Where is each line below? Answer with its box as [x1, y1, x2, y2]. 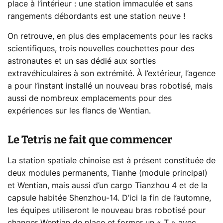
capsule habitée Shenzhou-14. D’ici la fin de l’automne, [7, 194, 211, 202]
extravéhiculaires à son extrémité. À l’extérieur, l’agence [7, 69, 216, 78]
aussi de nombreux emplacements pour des [7, 94, 172, 103]
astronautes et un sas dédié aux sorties [7, 57, 156, 65]
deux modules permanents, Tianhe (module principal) [7, 169, 208, 177]
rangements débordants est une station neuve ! [7, 12, 185, 20]
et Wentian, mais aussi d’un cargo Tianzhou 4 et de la [7, 181, 208, 190]
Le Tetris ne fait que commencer [7, 132, 172, 146]
